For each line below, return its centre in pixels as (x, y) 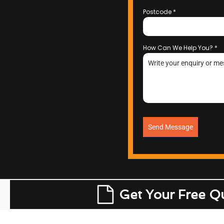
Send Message (170, 127)
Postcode (158, 12)
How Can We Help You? (179, 48)
